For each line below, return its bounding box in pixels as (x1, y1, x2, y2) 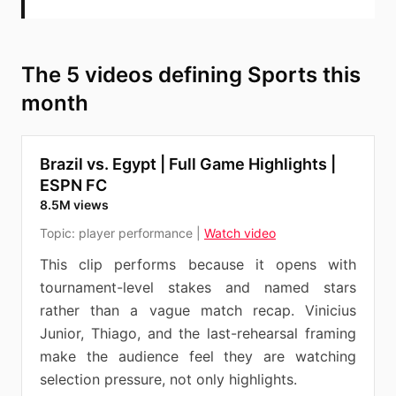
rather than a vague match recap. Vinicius (40, 301, 356, 319)
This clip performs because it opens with (40, 255, 356, 273)
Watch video (204, 225, 276, 240)
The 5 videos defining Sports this (21, 62, 361, 88)
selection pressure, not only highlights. (40, 370, 297, 388)
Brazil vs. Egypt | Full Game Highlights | (40, 155, 336, 173)
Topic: (40, 225, 79, 240)
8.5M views (40, 197, 109, 212)
